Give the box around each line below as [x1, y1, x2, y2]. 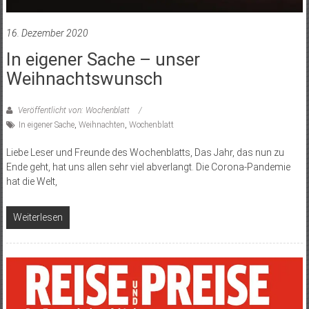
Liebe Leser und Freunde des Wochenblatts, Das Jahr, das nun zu [6, 146, 284, 158]
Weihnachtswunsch [6, 68, 163, 89]
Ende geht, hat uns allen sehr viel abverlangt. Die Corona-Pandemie [6, 161, 290, 172]
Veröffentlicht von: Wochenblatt [15, 105, 132, 115]
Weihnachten [78, 119, 125, 130]
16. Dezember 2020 [6, 27, 88, 39]
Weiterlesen [12, 211, 63, 223]
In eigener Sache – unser [6, 48, 200, 70]
